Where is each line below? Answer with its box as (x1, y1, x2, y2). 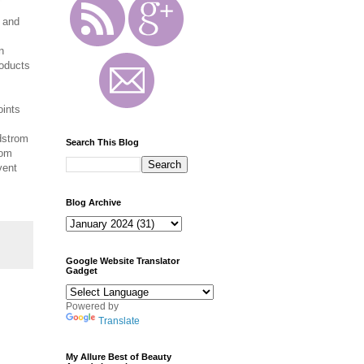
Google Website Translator (66, 255, 180, 266)
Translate (98, 314, 140, 327)
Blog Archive (66, 197, 121, 207)
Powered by (66, 300, 119, 312)
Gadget (66, 265, 97, 275)
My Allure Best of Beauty (66, 351, 171, 362)
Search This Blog (66, 136, 139, 147)
